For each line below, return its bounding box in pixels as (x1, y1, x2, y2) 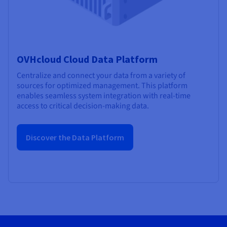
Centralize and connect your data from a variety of (17, 70, 185, 82)
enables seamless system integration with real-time (17, 90, 191, 102)
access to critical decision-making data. (17, 100, 149, 112)
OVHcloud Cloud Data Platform (17, 53, 158, 66)
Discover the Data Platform (26, 132, 124, 143)
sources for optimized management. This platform (17, 80, 187, 92)
